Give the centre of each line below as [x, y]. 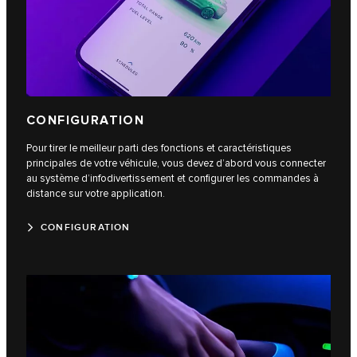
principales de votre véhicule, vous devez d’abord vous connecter [176, 163]
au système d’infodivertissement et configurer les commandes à [173, 178]
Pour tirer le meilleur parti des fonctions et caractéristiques [159, 148]
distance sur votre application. [96, 193]
